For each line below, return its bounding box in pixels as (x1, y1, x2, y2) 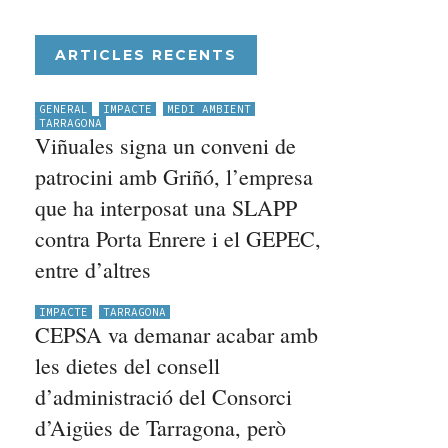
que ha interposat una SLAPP (35, 193, 298, 222)
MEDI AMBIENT (167, 102, 252, 116)
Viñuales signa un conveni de (35, 131, 297, 160)
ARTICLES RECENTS (55, 46, 238, 64)
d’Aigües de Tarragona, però (35, 413, 287, 442)
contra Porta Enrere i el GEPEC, (35, 224, 322, 253)
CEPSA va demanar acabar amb (35, 320, 319, 349)
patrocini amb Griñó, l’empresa (35, 162, 314, 191)
